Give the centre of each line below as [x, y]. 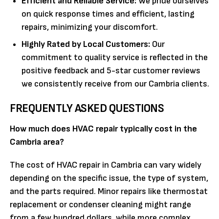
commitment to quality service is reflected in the [115, 58]
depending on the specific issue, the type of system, [109, 178]
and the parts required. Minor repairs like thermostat [109, 192]
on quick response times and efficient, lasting [108, 14]
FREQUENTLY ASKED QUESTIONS [87, 109]
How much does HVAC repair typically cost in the [103, 129]
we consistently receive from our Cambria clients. [115, 84]
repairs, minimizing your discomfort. [90, 27]
